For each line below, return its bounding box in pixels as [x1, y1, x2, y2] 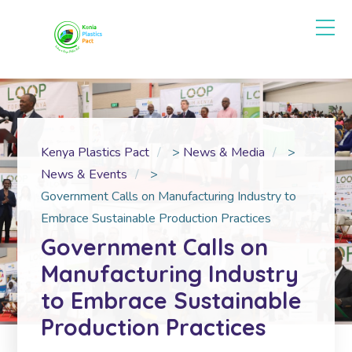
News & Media [183, 144, 266, 161]
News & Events [41, 166, 128, 183]
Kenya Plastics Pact [41, 144, 150, 161]
